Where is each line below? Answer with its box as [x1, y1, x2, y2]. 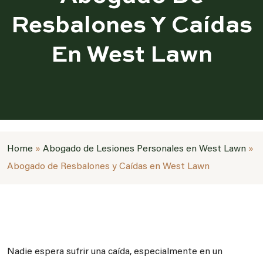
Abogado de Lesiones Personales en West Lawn [43, 144, 246, 154]
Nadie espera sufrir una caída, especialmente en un [7, 247, 222, 257]
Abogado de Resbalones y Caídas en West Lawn [7, 162, 210, 171]
